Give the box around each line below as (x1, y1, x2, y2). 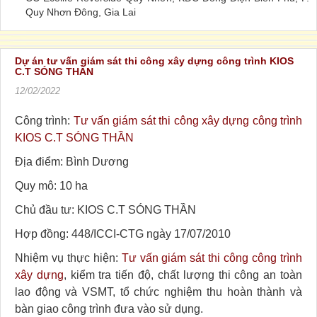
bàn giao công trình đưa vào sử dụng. (15, 302, 203, 315)
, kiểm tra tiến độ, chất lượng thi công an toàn (63, 268, 303, 281)
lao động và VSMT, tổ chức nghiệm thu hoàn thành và (15, 285, 302, 298)
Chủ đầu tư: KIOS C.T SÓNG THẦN (15, 203, 196, 216)
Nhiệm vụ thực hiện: (15, 251, 122, 264)
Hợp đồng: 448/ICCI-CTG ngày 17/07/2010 (15, 227, 231, 240)
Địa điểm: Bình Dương (15, 155, 129, 168)
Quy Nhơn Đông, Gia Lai (25, 6, 136, 18)
